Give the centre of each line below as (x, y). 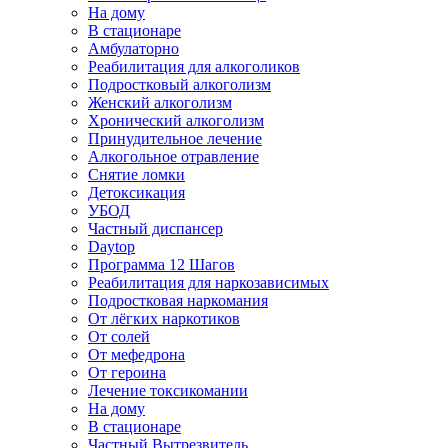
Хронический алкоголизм (176, 120)
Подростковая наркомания (178, 300)
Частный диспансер (155, 228)
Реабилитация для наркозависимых (208, 282)
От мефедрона (136, 354)
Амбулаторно (133, 48)
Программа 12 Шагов (161, 264)
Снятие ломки (136, 174)
